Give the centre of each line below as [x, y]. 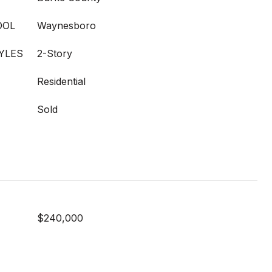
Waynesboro [66, 25]
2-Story [55, 53]
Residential [61, 81]
